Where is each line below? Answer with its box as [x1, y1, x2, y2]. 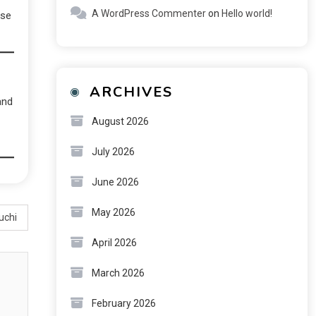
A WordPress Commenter [91, 8, 206, 19]
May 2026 [91, 207, 135, 218]
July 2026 [91, 146, 135, 157]
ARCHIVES [89, 83, 173, 102]
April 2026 [91, 237, 137, 248]
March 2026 [91, 267, 145, 279]
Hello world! [221, 8, 272, 19]
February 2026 [91, 298, 156, 309]
